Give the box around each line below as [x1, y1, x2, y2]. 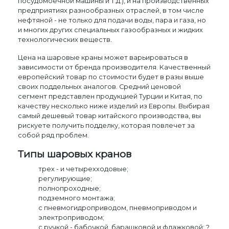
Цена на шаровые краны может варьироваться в [18, 53, 189, 61]
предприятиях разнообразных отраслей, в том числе [18, 6, 204, 14]
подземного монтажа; [38, 194, 116, 202]
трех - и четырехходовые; [38, 165, 129, 173]
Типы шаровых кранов [18, 147, 132, 160]
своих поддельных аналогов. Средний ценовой [18, 82, 181, 90]
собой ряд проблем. [18, 131, 89, 139]
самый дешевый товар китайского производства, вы [18, 111, 201, 120]
